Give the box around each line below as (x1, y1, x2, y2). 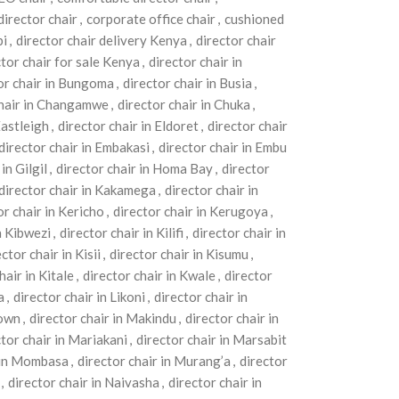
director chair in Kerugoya (112, 203, 268, 219)
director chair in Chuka (117, 96, 250, 112)
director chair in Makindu (28, 310, 176, 326)
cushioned (224, 11, 284, 27)
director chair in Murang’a (77, 353, 231, 369)
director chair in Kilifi (59, 224, 183, 240)
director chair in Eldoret (57, 118, 199, 134)
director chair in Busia (122, 75, 252, 91)
